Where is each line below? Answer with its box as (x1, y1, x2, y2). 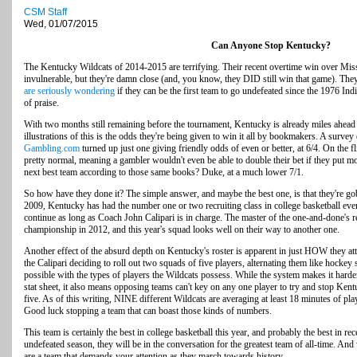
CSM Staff (24, 6, 67, 18)
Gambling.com (24, 143, 80, 155)
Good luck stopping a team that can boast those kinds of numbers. (24, 305, 272, 317)
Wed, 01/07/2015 (24, 18, 98, 30)
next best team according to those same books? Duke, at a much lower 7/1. (24, 167, 304, 178)
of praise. (24, 97, 59, 109)
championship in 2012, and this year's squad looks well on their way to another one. (24, 224, 339, 236)
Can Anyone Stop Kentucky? (211, 40, 331, 52)
